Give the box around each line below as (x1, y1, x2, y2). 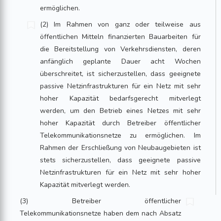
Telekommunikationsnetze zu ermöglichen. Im (40, 131, 201, 140)
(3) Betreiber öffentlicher (20, 196, 181, 206)
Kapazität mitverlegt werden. (40, 180, 131, 189)
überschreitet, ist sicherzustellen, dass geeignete (40, 69, 201, 78)
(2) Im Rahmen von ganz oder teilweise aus (40, 20, 201, 29)
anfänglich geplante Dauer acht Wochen (40, 57, 201, 66)
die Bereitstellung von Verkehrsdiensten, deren (40, 44, 201, 54)
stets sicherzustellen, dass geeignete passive (40, 155, 201, 165)
